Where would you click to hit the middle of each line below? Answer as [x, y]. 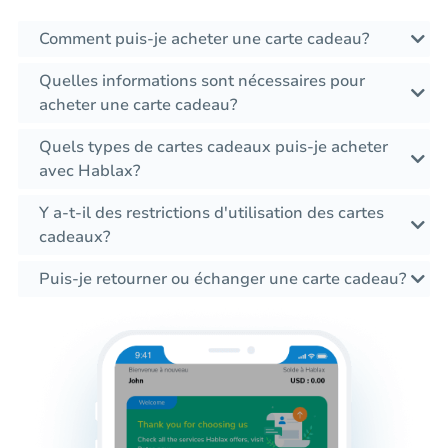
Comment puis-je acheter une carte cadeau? [204, 39]
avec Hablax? [89, 171]
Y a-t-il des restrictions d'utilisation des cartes [211, 213]
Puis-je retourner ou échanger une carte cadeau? [222, 279]
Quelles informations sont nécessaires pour [202, 81]
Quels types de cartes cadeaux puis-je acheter [213, 147]
